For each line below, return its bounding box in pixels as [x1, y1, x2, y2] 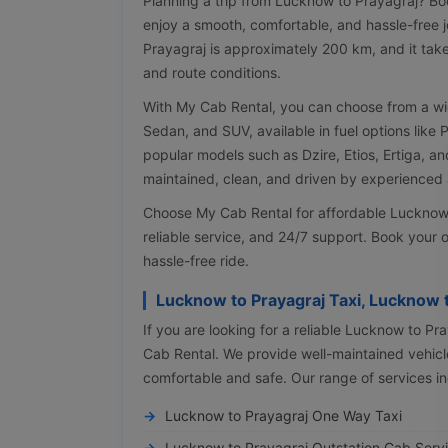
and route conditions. [143, 63, 281, 81]
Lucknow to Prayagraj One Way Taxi [165, 406, 402, 424]
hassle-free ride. [143, 251, 249, 269]
